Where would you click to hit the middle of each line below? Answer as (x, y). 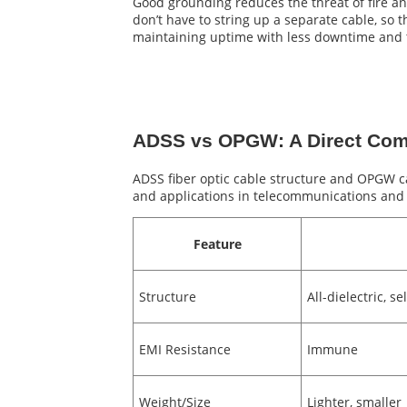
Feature (217, 243)
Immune (332, 349)
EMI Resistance (184, 349)
